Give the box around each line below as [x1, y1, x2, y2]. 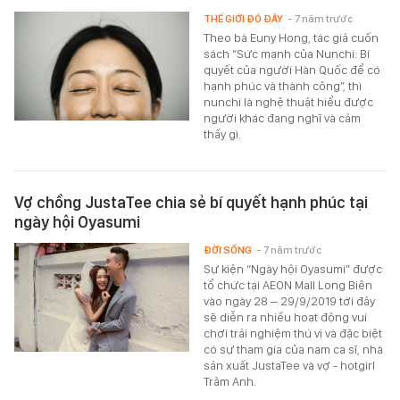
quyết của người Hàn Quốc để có [204, 62, 381, 77]
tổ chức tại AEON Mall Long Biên [204, 277, 373, 292]
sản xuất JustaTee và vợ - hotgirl [204, 357, 376, 372]
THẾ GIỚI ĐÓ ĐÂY [204, 12, 284, 25]
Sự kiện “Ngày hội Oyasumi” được [204, 261, 383, 276]
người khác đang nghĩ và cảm [204, 110, 362, 125]
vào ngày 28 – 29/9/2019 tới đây [204, 293, 376, 308]
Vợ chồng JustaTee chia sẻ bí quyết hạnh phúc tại [14, 192, 368, 212]
